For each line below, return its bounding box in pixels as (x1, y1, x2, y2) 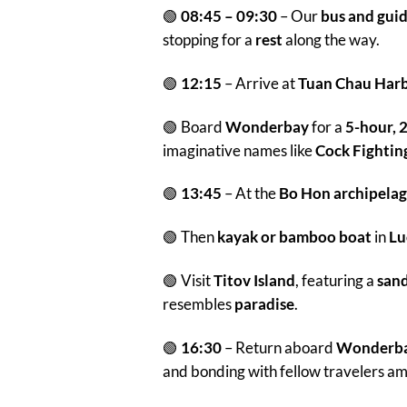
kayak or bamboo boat (216, 227, 372, 247)
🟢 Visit (162, 271, 213, 291)
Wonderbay (224, 116, 309, 136)
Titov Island (213, 271, 295, 291)
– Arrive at (221, 73, 298, 93)
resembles (162, 294, 234, 314)
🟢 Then (162, 227, 217, 247)
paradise (233, 294, 294, 314)
